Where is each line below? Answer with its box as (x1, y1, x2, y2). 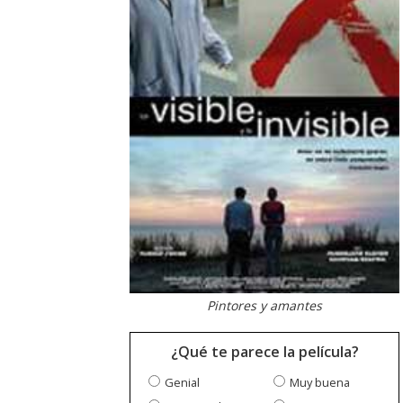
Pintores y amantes (207, 297, 322, 315)
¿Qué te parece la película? (170, 342, 359, 363)
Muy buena (290, 374, 350, 391)
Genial (165, 374, 200, 391)
